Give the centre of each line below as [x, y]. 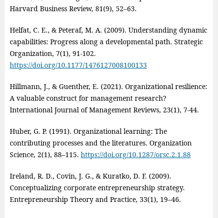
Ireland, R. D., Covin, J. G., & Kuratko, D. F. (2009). [90, 176]
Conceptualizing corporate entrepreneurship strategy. [97, 188]
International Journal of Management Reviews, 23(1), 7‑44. [104, 110]
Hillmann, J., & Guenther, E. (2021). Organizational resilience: [108, 87]
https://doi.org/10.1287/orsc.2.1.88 [136, 155]
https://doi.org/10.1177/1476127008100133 [78, 65]
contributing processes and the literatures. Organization [100, 143]
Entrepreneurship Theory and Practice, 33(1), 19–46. [95, 200]
